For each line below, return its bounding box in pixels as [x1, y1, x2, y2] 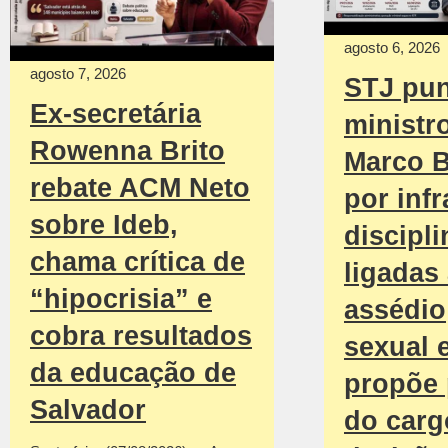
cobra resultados [30, 321, 252, 352]
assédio [344, 294, 446, 325]
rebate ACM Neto [30, 173, 250, 204]
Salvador [30, 395, 146, 426]
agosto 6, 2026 [344, 38, 440, 56]
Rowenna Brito [30, 136, 225, 167]
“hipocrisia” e [30, 284, 212, 315]
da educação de [30, 358, 236, 389]
